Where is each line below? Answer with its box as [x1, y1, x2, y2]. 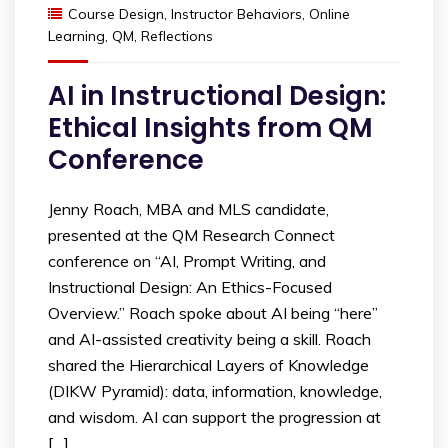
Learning [48, 27, 105, 45]
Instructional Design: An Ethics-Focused [48, 277, 332, 297]
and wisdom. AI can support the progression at [48, 407, 381, 427]
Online [309, 5, 350, 23]
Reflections [141, 27, 213, 45]
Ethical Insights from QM [48, 110, 373, 146]
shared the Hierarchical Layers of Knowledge [48, 355, 369, 375]
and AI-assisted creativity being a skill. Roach [48, 329, 371, 349]
